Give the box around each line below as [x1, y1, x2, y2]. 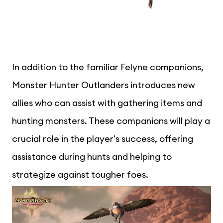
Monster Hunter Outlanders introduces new [12, 79, 195, 91]
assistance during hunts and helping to [12, 151, 172, 163]
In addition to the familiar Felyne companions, [12, 61, 204, 73]
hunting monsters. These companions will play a [12, 115, 210, 127]
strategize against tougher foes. [12, 169, 148, 181]
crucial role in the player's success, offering [12, 133, 193, 145]
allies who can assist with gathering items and [12, 97, 202, 109]
